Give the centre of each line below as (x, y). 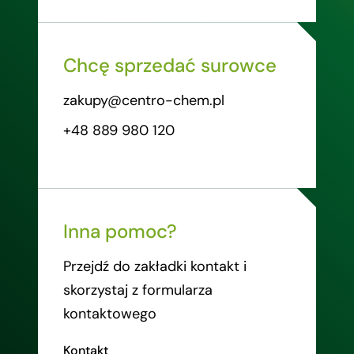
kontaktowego (110, 314)
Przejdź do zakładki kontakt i (155, 267)
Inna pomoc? (120, 232)
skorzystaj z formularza (138, 290)
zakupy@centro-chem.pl (144, 101)
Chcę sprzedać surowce (170, 66)
